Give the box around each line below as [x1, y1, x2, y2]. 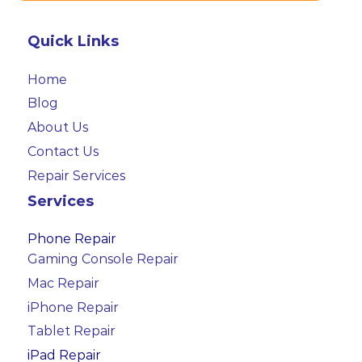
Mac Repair [27, 275, 99, 291]
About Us [27, 120, 88, 136]
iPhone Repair [27, 299, 119, 315]
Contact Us [27, 143, 99, 159]
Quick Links [27, 32, 119, 51]
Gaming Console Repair [27, 250, 179, 267]
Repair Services [27, 167, 125, 183]
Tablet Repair [27, 323, 116, 339]
